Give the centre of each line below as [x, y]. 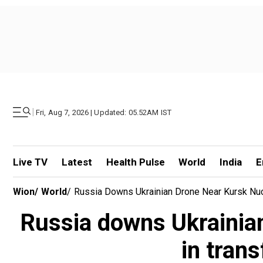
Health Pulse [135, 162]
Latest [77, 162]
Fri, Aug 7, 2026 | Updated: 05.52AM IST [104, 112]
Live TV [30, 162]
